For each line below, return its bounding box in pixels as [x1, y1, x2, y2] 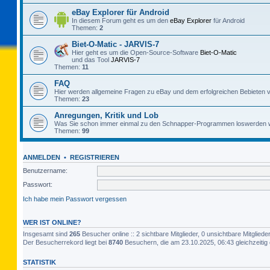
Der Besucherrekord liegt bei [23, 238, 108, 246]
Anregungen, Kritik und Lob [54, 111, 159, 120]
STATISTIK [23, 258, 56, 266]
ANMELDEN [23, 154, 60, 161]
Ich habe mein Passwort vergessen [23, 195, 127, 202]
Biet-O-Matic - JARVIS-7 [72, 40, 159, 49]
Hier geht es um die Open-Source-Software [72, 49, 200, 56]
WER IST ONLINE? [23, 218, 81, 226]
